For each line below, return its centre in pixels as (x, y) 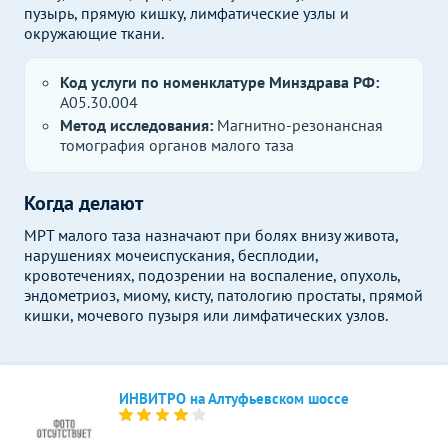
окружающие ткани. (94, 33)
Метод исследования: (138, 125)
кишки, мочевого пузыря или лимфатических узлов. (206, 315)
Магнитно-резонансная (300, 125)
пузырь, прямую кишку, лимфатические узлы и (186, 13)
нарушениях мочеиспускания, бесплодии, (171, 255)
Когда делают (83, 203)
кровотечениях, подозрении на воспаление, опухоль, (212, 275)
